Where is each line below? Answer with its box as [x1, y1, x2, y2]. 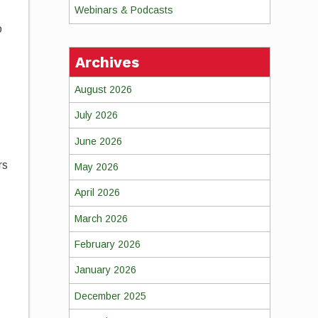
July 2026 [74, 109, 118, 121]
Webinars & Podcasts [74, 4, 173, 16]
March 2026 [74, 212, 128, 224]
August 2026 [74, 83, 132, 95]
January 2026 [74, 264, 136, 276]
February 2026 [74, 238, 141, 251]
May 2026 [74, 160, 119, 172]
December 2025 [74, 290, 146, 302]
